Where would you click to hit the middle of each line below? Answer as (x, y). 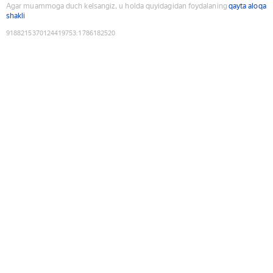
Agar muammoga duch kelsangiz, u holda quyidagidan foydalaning (117, 6)
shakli (16, 16)
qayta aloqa (247, 6)
